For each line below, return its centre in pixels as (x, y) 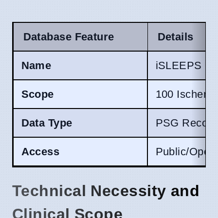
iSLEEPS (179, 66)
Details (175, 37)
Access (40, 152)
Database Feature (69, 37)
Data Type (47, 123)
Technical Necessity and (106, 191)
